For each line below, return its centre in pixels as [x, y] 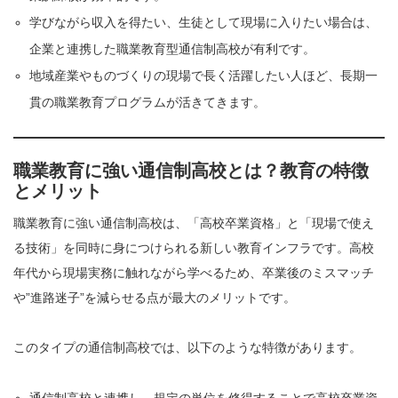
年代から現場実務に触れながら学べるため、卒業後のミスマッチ [194, 273]
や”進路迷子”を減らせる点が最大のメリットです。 [155, 298]
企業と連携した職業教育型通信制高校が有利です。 [173, 49]
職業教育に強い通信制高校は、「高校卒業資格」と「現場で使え [194, 223]
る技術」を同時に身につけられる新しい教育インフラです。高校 [194, 248]
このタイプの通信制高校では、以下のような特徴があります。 [187, 348]
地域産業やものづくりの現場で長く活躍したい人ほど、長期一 [204, 76]
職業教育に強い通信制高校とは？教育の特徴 [191, 171]
